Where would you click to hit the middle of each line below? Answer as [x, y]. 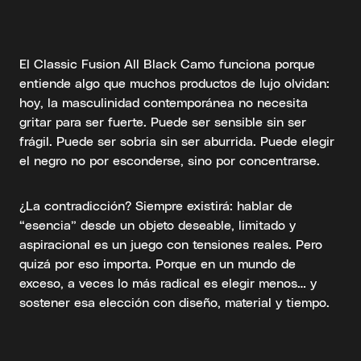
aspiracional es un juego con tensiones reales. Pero [171, 243]
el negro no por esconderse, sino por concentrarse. [170, 160]
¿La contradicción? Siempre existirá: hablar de [156, 205]
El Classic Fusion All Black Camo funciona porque [167, 63]
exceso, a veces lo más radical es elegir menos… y [168, 282]
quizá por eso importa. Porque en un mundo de [158, 263]
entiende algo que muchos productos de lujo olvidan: [174, 82]
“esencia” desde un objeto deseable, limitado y [158, 224]
